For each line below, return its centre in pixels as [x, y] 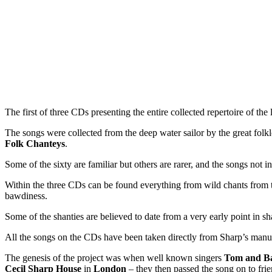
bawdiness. [26, 195]
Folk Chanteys [35, 143]
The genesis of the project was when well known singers [114, 257]
